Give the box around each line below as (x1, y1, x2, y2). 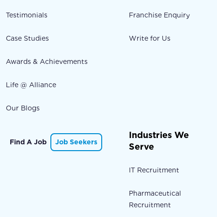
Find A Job (10, 138, 46, 146)
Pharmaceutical (129, 189, 182, 198)
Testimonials (6, 11, 47, 19)
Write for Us (129, 34, 171, 43)
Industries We (129, 130, 189, 140)
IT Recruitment (129, 166, 180, 174)
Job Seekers (55, 138, 97, 146)
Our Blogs (6, 104, 40, 112)
